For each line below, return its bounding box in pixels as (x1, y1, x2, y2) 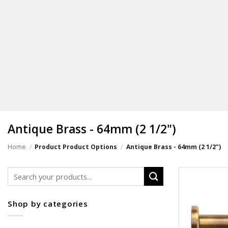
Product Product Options (33, 142, 119, 152)
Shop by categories (8, 198, 88, 209)
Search (7, 167, 32, 177)
